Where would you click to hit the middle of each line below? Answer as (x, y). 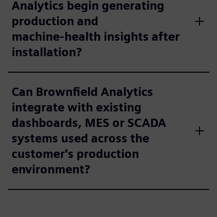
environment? (51, 169)
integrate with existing (77, 107)
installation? (47, 52)
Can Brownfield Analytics (82, 92)
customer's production (75, 154)
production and (55, 21)
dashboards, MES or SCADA (89, 123)
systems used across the (80, 138)
